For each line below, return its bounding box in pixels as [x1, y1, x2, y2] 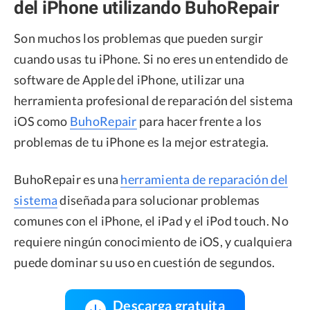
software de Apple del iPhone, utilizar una [14, 71, 245, 87]
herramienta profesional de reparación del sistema [14, 92, 293, 108]
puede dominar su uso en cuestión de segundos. [14, 254, 275, 270]
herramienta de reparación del [120, 171, 289, 187]
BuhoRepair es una [14, 171, 121, 187]
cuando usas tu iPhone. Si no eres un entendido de [14, 51, 289, 66]
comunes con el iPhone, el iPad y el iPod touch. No [14, 212, 289, 228]
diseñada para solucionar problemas [57, 192, 260, 208]
